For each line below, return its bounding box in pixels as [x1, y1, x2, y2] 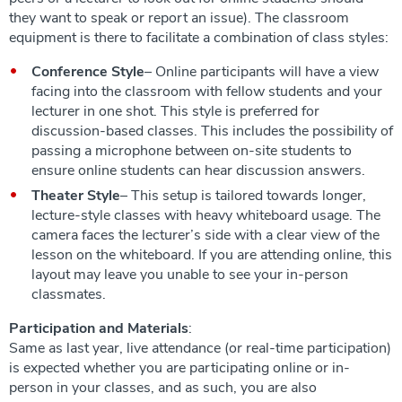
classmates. [31, 284, 106, 304]
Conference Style [31, 61, 144, 82]
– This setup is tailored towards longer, [120, 185, 366, 205]
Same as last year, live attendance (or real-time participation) [9, 337, 391, 358]
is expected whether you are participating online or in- [9, 357, 350, 378]
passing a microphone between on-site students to [31, 140, 352, 161]
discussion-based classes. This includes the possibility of [31, 120, 393, 141]
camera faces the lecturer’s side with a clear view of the [31, 224, 380, 245]
